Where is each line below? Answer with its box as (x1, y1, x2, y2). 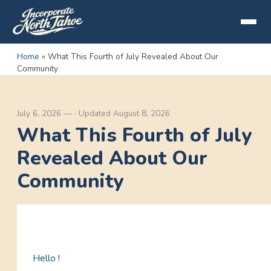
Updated (79, 108, 111, 119)
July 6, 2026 (17, 108, 61, 119)
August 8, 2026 (113, 108, 170, 119)
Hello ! (33, 252, 60, 266)
